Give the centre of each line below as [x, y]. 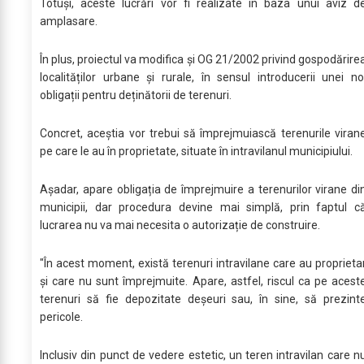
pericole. [63, 317]
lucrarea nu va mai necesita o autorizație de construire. [180, 225]
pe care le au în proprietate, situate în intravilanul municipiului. [196, 152]
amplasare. [69, 22]
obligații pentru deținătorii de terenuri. [137, 95]
